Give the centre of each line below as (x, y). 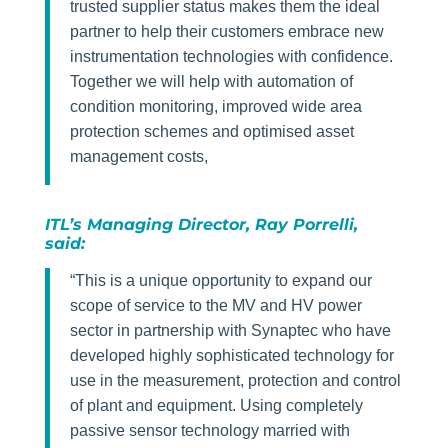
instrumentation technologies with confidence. (231, 57)
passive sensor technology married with (209, 431)
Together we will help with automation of (211, 82)
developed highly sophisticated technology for (231, 356)
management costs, (138, 157)
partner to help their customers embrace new (226, 32)
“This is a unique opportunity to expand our (220, 281)
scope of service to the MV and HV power (215, 306)
